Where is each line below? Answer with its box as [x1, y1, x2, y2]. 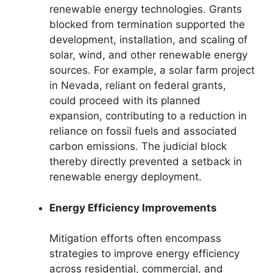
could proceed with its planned [49, 94, 200, 107]
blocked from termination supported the [49, 18, 245, 30]
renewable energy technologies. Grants [49, 3, 242, 15]
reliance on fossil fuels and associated [49, 125, 237, 137]
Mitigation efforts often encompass [49, 232, 221, 244]
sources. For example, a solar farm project [49, 64, 255, 76]
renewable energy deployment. [49, 171, 202, 183]
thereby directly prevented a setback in [49, 155, 242, 168]
